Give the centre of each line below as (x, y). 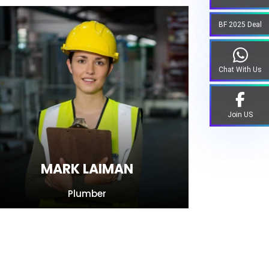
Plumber (87, 194)
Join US (240, 114)
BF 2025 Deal (240, 24)
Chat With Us (240, 69)
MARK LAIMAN (87, 169)
